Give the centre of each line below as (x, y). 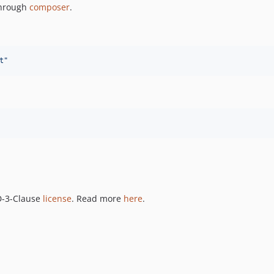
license (57, 199)
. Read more (98, 199)
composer (50, 7)
